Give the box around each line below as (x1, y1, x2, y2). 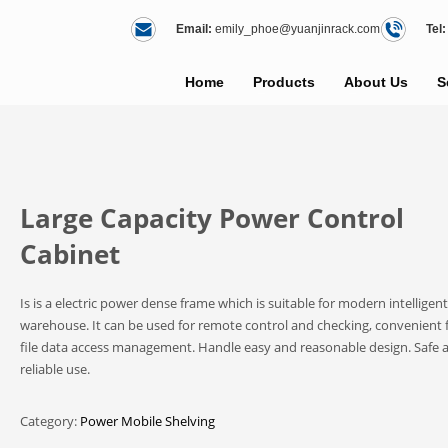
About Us (344, 74, 408, 90)
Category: (19, 412, 80, 430)
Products (253, 74, 315, 90)
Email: (176, 22, 212, 36)
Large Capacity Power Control (19, 200, 404, 236)
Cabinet (19, 236, 120, 272)
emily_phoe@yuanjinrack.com (215, 22, 380, 36)
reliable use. (19, 360, 90, 378)
